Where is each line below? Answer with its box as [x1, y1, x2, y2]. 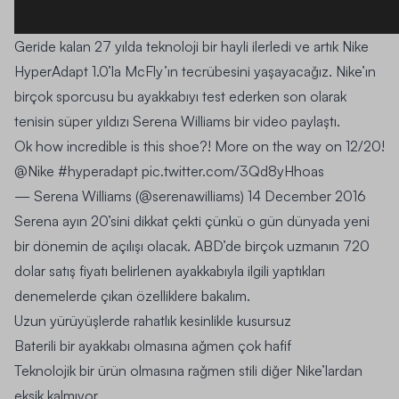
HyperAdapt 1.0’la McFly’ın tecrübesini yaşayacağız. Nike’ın [14, 62, 376, 81]
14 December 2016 [248, 187, 366, 206]
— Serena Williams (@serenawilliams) [14, 187, 248, 206]
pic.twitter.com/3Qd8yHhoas [142, 162, 324, 181]
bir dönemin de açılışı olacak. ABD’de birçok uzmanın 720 [14, 237, 370, 256]
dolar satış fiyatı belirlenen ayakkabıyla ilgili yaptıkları [14, 262, 325, 281]
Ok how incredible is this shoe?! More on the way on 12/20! [14, 137, 385, 156]
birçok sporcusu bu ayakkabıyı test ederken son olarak [14, 87, 346, 106]
